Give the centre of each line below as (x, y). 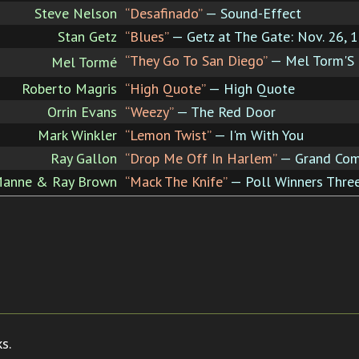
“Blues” (147, 36)
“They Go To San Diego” (196, 60)
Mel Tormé (84, 62)
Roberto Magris (69, 88)
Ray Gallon (84, 158)
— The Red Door (224, 111)
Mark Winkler (77, 135)
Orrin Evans (82, 111)
